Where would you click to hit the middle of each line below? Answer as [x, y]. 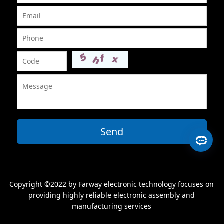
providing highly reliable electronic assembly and [112, 195]
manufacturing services [112, 206]
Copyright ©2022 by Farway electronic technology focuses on [112, 184]
